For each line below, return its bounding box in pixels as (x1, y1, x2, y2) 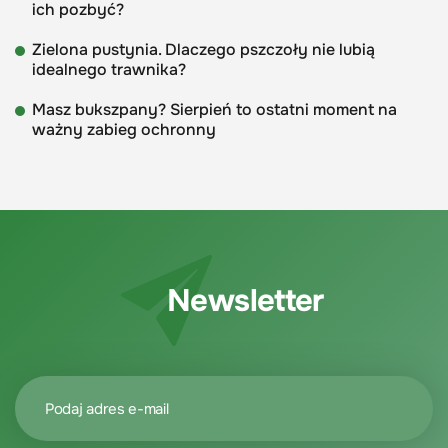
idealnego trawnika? (32, 59, 186, 81)
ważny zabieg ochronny (32, 119, 216, 141)
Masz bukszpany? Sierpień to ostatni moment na (32, 99, 397, 121)
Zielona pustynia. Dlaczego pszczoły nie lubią (32, 39, 375, 61)
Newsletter (167, 280, 324, 320)
